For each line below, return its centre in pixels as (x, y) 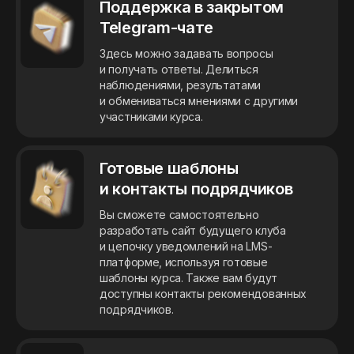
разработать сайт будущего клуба (193, 231)
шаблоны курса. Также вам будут (188, 278)
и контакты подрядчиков (196, 189)
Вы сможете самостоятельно (179, 215)
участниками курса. (151, 117)
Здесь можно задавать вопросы (186, 54)
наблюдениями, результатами (181, 85)
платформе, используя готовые (184, 262)
